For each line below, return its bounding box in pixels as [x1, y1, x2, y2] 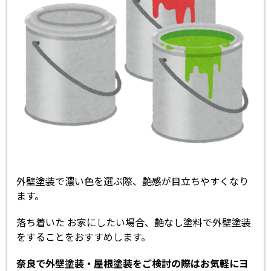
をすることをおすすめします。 [16, 229, 151, 244]
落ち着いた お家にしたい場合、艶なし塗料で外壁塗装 [16, 215, 252, 230]
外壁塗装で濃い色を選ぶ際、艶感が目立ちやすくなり [16, 174, 249, 189]
